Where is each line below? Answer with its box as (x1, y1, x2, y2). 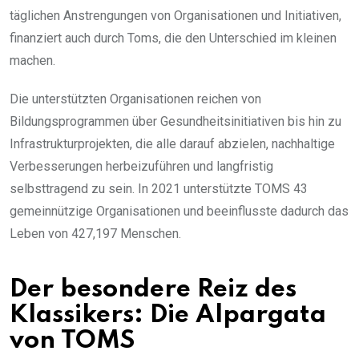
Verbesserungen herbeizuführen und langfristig (10, 158, 273, 174)
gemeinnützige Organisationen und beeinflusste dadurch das (10, 203, 349, 219)
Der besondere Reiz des (10, 276, 296, 302)
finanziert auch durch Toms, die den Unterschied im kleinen (10, 30, 337, 46)
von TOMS (10, 328, 135, 353)
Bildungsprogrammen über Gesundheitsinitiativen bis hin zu (10, 113, 341, 129)
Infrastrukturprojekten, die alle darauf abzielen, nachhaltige (10, 135, 335, 151)
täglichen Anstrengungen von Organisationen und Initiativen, (10, 7, 341, 23)
